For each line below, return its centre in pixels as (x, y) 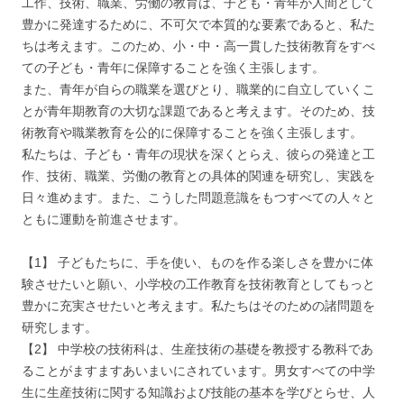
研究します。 (60, 328)
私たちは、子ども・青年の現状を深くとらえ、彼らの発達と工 (198, 155)
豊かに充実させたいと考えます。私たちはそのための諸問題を (198, 306)
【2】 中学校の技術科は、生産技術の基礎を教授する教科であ (197, 349)
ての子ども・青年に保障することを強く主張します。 (173, 68)
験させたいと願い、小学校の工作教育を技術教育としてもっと (198, 285)
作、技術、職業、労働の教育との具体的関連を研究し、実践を (198, 176)
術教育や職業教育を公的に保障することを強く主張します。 (192, 133)
